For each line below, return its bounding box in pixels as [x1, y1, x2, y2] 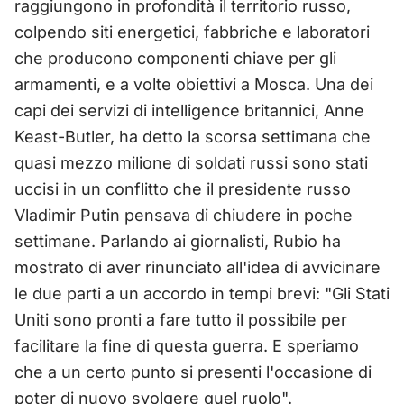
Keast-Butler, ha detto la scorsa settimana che [14, 126, 371, 146]
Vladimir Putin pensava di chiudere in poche [14, 205, 353, 225]
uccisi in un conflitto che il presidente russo [14, 179, 351, 198]
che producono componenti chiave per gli [14, 48, 336, 68]
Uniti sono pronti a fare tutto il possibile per [14, 309, 347, 329]
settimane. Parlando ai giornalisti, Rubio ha [14, 231, 341, 251]
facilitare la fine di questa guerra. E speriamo [14, 335, 359, 355]
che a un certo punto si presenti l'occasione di [14, 362, 372, 381]
